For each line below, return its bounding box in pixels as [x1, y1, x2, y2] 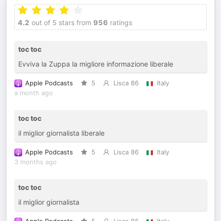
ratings [108, 18, 132, 27]
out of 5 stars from [30, 18, 91, 27]
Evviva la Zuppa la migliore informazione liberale [18, 60, 173, 68]
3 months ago [14, 158, 57, 166]
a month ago [14, 89, 53, 97]
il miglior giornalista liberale [18, 129, 105, 137]
